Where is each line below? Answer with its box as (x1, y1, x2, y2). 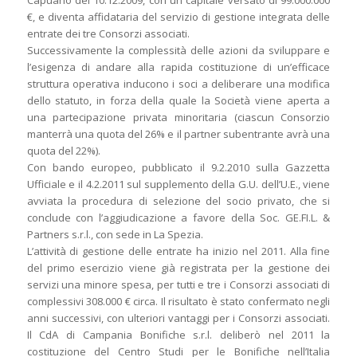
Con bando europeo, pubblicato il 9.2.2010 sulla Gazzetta (26, 160, 331, 175)
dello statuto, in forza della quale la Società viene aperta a (26, 93, 331, 108)
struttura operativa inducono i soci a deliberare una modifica (26, 76, 331, 92)
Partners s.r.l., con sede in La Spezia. (26, 227, 203, 242)
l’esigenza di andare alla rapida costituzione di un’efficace (26, 60, 331, 75)
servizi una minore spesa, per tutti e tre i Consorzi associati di (26, 277, 331, 292)
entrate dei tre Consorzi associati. (26, 26, 190, 41)
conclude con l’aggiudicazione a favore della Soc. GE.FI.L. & (26, 210, 331, 226)
